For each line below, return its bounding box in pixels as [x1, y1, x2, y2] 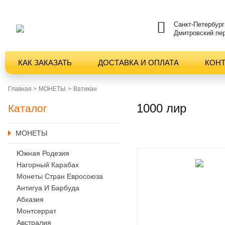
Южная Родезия [17, 149, 69, 157]
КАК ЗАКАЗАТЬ [18, 58, 72, 67]
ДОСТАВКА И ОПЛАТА [98, 58, 179, 67]
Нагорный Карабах [17, 161, 79, 169]
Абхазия [17, 195, 44, 203]
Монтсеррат [17, 207, 56, 215]
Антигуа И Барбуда [17, 184, 79, 192]
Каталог [8, 102, 47, 114]
